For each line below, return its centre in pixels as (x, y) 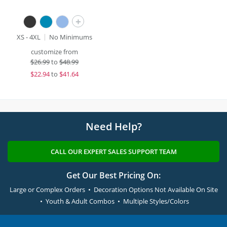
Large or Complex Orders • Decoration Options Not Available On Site (113, 190)
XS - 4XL (28, 37)
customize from (54, 52)
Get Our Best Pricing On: (113, 175)
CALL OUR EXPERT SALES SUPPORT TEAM (113, 152)
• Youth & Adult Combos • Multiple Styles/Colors (113, 201)
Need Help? (113, 126)
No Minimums (70, 37)
